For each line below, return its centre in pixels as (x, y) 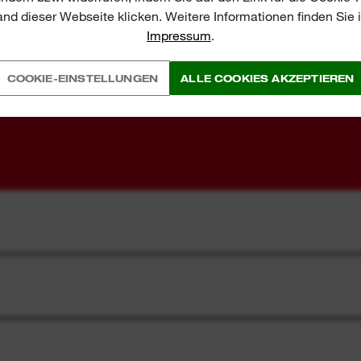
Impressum (179, 36)
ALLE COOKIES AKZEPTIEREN (268, 79)
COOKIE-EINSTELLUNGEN (83, 79)
